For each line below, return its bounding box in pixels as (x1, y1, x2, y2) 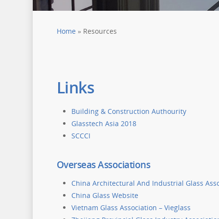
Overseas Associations (56, 158, 151, 171)
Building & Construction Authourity (71, 107, 186, 116)
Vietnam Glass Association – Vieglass (71, 203, 191, 212)
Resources (83, 26, 117, 36)
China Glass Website (71, 191, 138, 200)
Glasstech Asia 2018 (71, 119, 136, 128)
